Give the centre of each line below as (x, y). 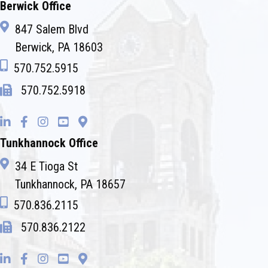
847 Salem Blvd (52, 30)
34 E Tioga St (46, 167)
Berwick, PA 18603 (59, 48)
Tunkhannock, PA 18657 (70, 185)
